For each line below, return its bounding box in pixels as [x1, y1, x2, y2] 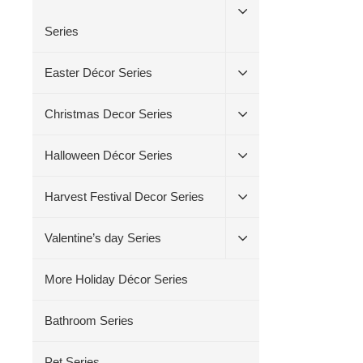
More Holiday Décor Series [45, 272, 189, 286]
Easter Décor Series [45, 66, 153, 79]
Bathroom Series [45, 314, 135, 327]
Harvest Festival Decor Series [45, 190, 205, 203]
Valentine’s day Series [45, 231, 162, 245]
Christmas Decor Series [45, 107, 173, 121]
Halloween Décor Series [45, 148, 173, 162]
